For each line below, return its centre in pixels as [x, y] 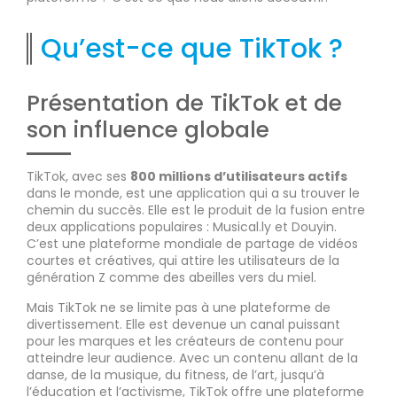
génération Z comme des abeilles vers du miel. [171, 277]
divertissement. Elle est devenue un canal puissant [183, 324]
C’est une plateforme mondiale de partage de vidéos [192, 243]
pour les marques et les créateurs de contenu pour [185, 341]
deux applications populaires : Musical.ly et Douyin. [182, 226]
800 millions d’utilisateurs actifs [239, 176]
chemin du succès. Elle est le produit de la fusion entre [196, 210]
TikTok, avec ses [78, 176]
